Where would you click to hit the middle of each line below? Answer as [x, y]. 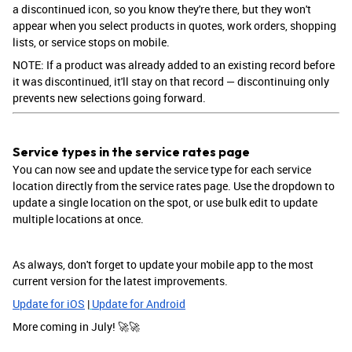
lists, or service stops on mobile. [92, 42]
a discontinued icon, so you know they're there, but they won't [162, 9]
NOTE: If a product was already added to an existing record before [174, 65]
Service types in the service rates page [131, 152]
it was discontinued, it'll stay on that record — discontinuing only [171, 82]
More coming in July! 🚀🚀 [76, 327]
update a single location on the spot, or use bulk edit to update [165, 203]
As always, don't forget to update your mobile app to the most [163, 265]
